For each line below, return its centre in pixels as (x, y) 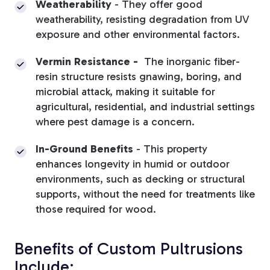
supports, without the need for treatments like (145, 194)
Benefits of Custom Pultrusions (129, 249)
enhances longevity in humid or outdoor (133, 164)
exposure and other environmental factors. (138, 35)
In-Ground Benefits (84, 149)
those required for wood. (96, 209)
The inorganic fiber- (190, 62)
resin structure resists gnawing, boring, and (139, 77)
